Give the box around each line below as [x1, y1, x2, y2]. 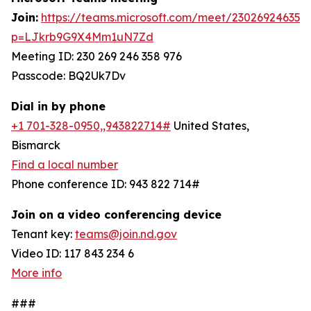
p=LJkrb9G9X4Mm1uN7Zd [11, 30, 153, 44]
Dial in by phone [11, 99, 106, 113]
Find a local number [11, 158, 118, 171]
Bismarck [11, 138, 60, 152]
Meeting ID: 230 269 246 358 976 [11, 49, 182, 63]
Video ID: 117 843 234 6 [11, 246, 134, 260]
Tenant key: [11, 227, 75, 241]
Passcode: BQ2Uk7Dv [11, 69, 126, 83]
